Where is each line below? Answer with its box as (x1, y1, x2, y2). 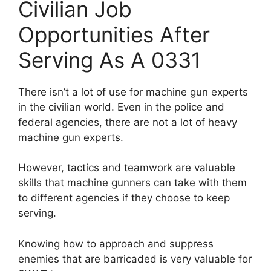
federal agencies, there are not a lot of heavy (18, 116, 237, 128)
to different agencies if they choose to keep (18, 192, 230, 204)
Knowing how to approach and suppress (18, 237, 214, 250)
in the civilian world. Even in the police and (18, 100, 224, 113)
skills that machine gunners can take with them (18, 177, 247, 189)
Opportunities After (18, 21, 210, 47)
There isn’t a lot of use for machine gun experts (18, 85, 248, 98)
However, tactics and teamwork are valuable (18, 162, 235, 174)
